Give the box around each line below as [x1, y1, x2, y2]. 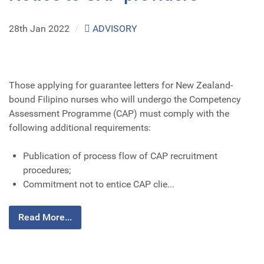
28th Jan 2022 [9, 22, 72, 34]
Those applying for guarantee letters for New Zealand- [9, 79, 233, 91]
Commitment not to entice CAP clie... [23, 178, 174, 190]
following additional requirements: [9, 121, 151, 133]
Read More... [18, 211, 72, 223]
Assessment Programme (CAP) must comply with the [9, 107, 229, 119]
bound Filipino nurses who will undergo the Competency [9, 93, 241, 105]
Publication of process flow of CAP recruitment [23, 150, 217, 161]
